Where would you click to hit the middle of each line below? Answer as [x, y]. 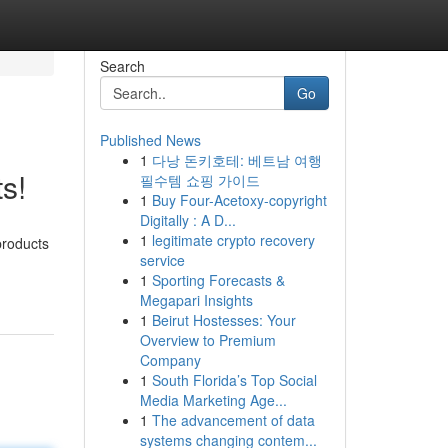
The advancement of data [233, 420]
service [162, 260]
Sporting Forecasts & [218, 280]
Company [170, 360]
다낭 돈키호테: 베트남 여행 [236, 160]
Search [122, 66]
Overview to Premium [207, 340]
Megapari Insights [196, 300]
